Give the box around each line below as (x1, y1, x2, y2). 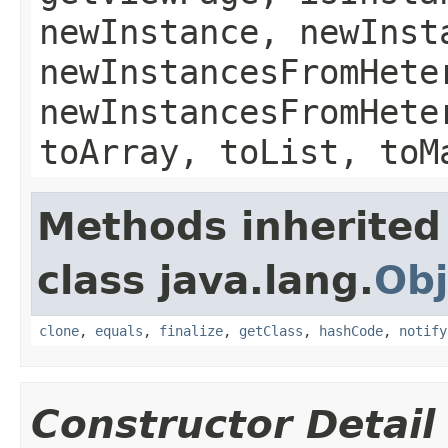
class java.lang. (37, 257, 374, 303)
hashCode (319, 322, 383, 339)
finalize (159, 322, 223, 339)
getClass (239, 322, 303, 339)
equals (95, 322, 143, 339)
